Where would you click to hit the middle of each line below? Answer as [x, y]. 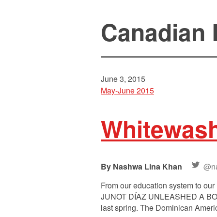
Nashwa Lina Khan [148, 167]
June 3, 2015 [123, 79]
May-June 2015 [127, 91]
